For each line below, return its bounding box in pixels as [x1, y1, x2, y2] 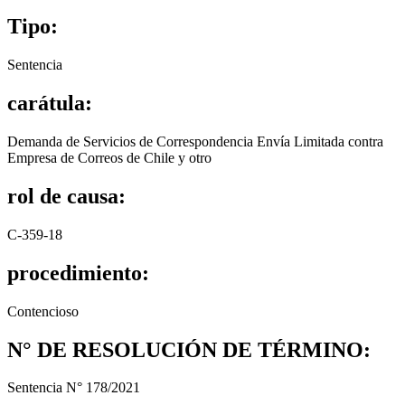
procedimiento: [7, 260, 149, 285]
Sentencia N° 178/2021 [7, 380, 140, 396]
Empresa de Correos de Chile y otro [7, 149, 212, 165]
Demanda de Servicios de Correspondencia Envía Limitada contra [7, 133, 383, 149]
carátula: [7, 91, 92, 116]
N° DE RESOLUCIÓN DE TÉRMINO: [7, 337, 371, 362]
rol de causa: [7, 184, 126, 208]
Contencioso [7, 303, 79, 319]
